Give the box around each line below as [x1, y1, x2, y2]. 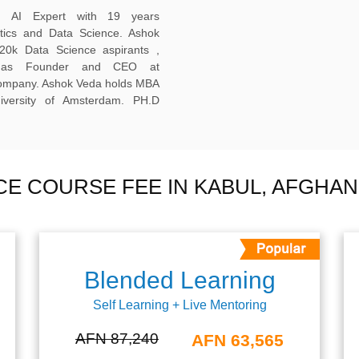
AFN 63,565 [192, 331, 284, 349]
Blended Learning [83, 267, 276, 293]
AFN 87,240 [75, 330, 159, 347]
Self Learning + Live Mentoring [92, 298, 267, 312]
